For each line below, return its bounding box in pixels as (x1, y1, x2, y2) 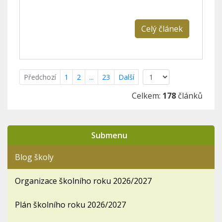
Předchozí (24, 72, 56, 82)
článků (176, 90, 203, 101)
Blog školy (15, 151, 54, 163)
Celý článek (141, 23, 183, 34)
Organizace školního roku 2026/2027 (15, 175, 152, 186)
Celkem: (132, 90, 163, 101)
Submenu (91, 129, 127, 141)
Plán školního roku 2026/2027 (15, 199, 126, 210)
